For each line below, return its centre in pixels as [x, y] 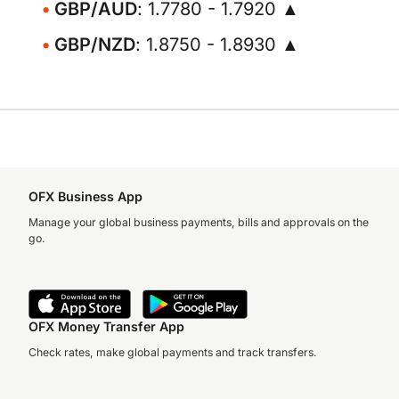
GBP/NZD [95, 45]
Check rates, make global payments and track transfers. [173, 352]
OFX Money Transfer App [106, 326]
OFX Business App [85, 196]
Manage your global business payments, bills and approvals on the [199, 222]
